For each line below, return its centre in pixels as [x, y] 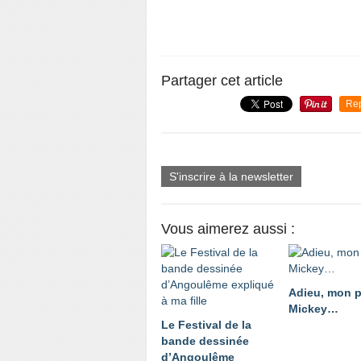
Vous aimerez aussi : [228, 229]
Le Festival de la [206, 325]
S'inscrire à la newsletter [231, 176]
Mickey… [313, 309]
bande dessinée [205, 341]
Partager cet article [222, 81]
